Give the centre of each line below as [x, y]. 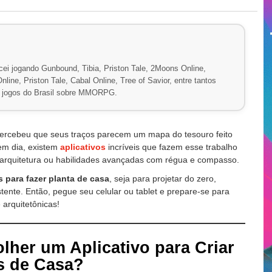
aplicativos [83, 147]
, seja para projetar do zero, [163, 178]
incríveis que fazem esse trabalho [172, 147]
